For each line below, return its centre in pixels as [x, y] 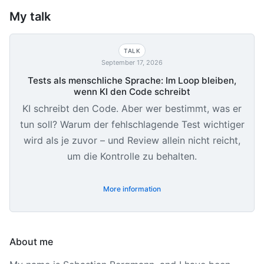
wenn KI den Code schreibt [132, 91]
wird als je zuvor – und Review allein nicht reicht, [132, 140]
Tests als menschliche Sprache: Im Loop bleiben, [132, 80]
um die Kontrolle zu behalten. [132, 156]
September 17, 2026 [132, 62]
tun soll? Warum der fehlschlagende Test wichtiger [132, 124]
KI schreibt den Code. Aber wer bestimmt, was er [132, 108]
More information [132, 189]
